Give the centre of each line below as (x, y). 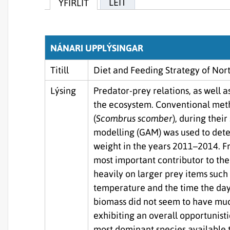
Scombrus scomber (134, 118)
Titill (60, 70)
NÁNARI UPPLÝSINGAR (97, 48)
